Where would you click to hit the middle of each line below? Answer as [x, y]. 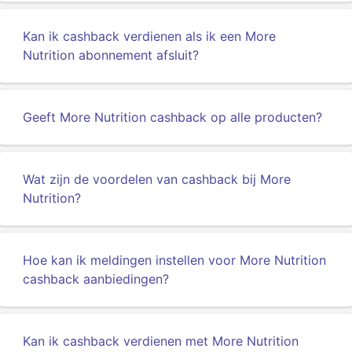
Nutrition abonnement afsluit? [111, 55]
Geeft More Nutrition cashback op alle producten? [172, 117]
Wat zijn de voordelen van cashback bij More [157, 179]
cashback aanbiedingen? [96, 279]
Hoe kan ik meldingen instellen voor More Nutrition [174, 260]
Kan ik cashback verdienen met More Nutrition [161, 341]
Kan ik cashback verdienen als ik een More [149, 36]
